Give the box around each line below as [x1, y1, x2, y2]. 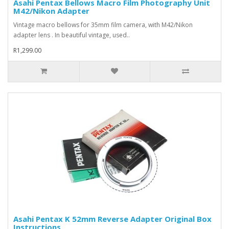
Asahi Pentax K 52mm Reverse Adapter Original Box [13, 213, 212, 224]
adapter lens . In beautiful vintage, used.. [13, 30, 130, 39]
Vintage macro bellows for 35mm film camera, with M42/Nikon [13, 20, 193, 29]
